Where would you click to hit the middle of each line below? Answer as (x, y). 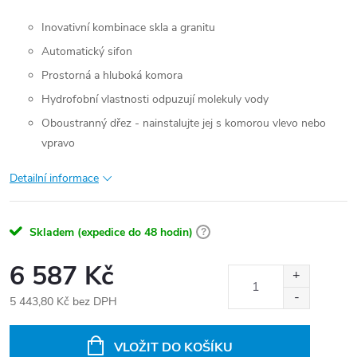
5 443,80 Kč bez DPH (63, 302)
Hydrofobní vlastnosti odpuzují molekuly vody (155, 99)
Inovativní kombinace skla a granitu (128, 27)
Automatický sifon (87, 51)
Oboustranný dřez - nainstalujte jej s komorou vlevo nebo (184, 123)
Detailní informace (54, 178)
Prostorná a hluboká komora (112, 75)
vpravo (58, 143)
